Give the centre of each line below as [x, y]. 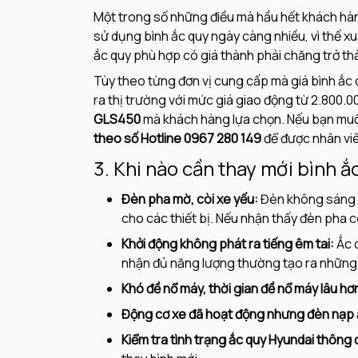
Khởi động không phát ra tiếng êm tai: [228, 244]
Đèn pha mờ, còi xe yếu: [190, 199]
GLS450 [118, 119]
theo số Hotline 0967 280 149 [179, 139]
